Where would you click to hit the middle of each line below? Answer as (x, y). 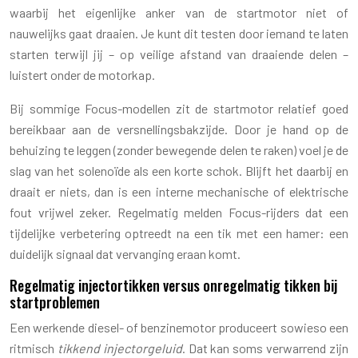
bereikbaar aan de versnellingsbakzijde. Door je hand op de (179, 129)
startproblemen (55, 302)
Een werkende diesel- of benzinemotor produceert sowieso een (179, 327)
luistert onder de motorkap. (82, 74)
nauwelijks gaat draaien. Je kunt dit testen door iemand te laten (179, 33)
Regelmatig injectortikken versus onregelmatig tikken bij (173, 285)
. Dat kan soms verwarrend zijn (265, 348)
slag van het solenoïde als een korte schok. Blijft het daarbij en (179, 170)
